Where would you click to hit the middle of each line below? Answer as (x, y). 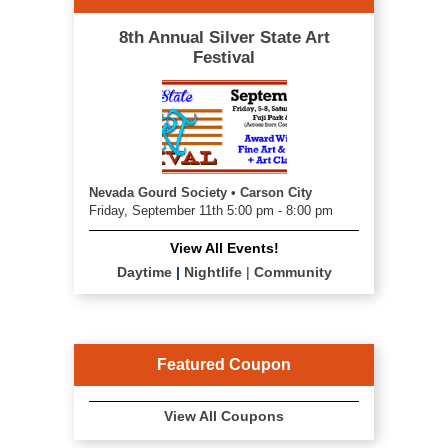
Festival (224, 57)
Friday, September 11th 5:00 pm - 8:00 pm (211, 210)
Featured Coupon (224, 364)
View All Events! (224, 247)
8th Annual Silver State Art (224, 37)
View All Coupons (224, 415)
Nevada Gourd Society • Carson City (200, 192)
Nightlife (212, 271)
